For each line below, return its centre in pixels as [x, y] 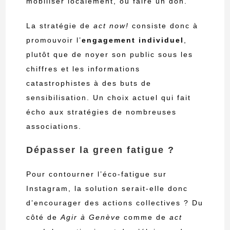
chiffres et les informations [83, 69]
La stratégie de [60, 26]
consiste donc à [164, 26]
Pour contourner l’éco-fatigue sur [97, 174]
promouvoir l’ [54, 40]
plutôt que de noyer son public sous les [110, 55]
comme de [144, 217]
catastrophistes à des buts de [89, 83]
